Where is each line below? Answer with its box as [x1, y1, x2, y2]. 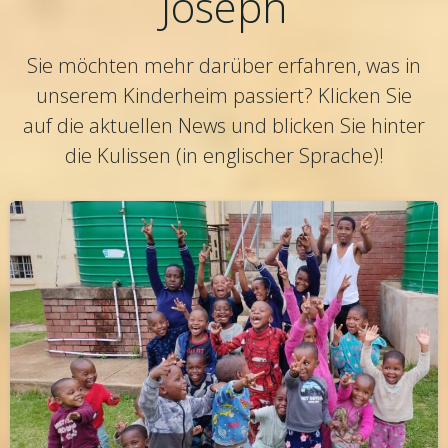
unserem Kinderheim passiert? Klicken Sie [36, 82, 412, 110]
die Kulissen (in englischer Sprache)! [64, 142, 384, 170]
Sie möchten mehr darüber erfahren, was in [27, 52, 421, 80]
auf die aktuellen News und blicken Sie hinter [23, 112, 425, 140]
